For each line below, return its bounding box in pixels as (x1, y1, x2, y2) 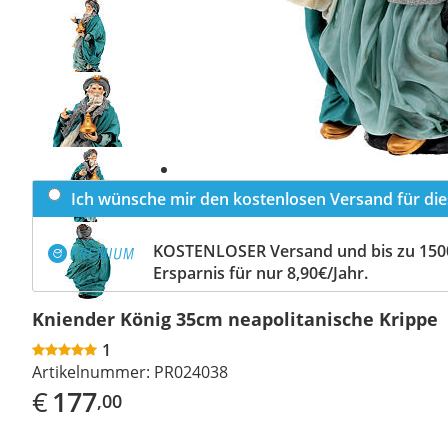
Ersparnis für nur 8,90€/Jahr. (153, 261, 368, 284)
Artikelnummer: (32, 360, 150, 383)
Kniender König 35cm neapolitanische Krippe (32, 306, 438, 331)
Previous (63, 17, 114, 33)
